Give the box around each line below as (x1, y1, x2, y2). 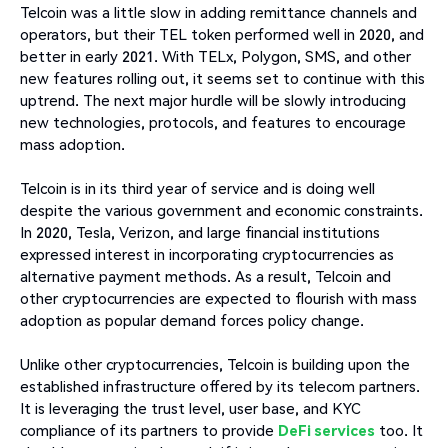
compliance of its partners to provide (20, 419, 278, 440)
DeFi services (278, 419, 375, 440)
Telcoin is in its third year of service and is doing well (20, 177, 375, 198)
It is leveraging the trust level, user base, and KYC (20, 397, 361, 418)
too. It (375, 419, 423, 440)
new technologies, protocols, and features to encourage (20, 111, 406, 132)
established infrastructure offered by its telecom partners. (20, 375, 420, 396)
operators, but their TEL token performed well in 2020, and (20, 23, 424, 44)
